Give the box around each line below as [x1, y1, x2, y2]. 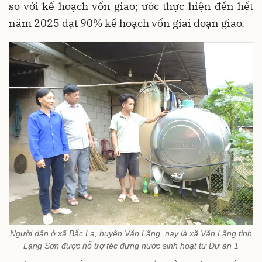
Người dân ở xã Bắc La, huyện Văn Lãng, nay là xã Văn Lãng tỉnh [10, 228, 252, 238]
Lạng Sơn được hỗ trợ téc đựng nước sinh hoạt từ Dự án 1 [23, 240, 239, 250]
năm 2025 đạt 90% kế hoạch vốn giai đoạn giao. [9, 16, 244, 30]
